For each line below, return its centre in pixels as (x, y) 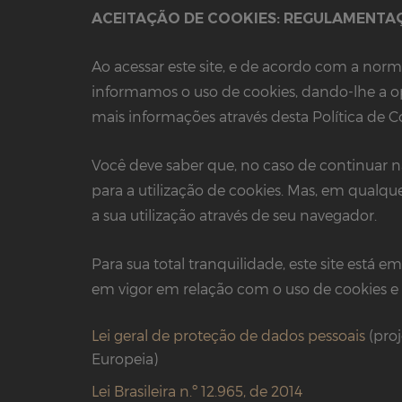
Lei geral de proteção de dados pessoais (228, 336)
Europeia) (125, 359)
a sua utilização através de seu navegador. (234, 215)
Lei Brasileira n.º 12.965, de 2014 (197, 391)
